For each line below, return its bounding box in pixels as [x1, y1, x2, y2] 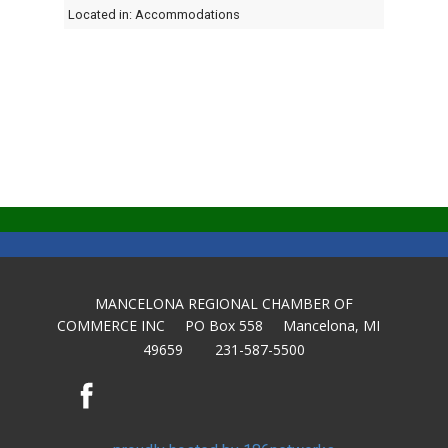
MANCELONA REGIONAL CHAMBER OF [95, 294, 353, 314]
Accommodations [135, 7, 240, 23]
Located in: [68, 7, 135, 23]
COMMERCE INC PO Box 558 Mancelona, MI [56, 316, 392, 336]
